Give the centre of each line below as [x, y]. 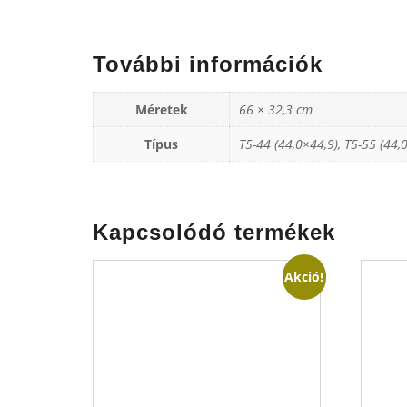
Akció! [304, 276]
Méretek [161, 109]
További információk [208, 64]
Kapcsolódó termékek [214, 232]
